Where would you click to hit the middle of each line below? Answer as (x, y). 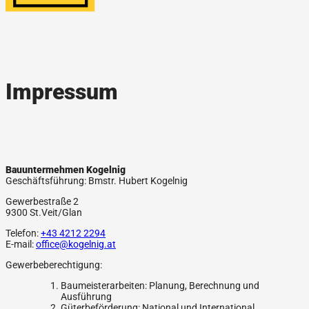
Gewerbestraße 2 (42, 202)
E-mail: (21, 245)
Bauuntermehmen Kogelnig (66, 170)
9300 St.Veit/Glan (44, 213)
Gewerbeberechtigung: (54, 265)
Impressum (62, 92)
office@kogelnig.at (76, 245)
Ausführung (86, 297)
